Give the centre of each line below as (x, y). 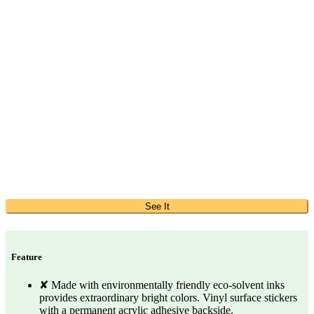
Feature (27, 257)
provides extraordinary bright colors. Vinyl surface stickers (168, 298)
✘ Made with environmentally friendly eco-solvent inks (162, 285)
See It (157, 207)
